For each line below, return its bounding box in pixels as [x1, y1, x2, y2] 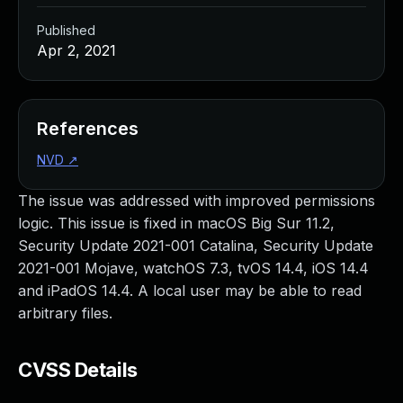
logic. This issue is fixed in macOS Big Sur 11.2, [18, 214, 335, 232]
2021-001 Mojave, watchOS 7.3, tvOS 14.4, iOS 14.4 [18, 259, 369, 277]
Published [37, 22, 95, 38]
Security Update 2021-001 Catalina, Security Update [18, 237, 373, 255]
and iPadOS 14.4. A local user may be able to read [18, 282, 362, 300]
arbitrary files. [18, 304, 112, 322]
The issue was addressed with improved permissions [18, 192, 375, 210]
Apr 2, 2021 [37, 41, 116, 59]
